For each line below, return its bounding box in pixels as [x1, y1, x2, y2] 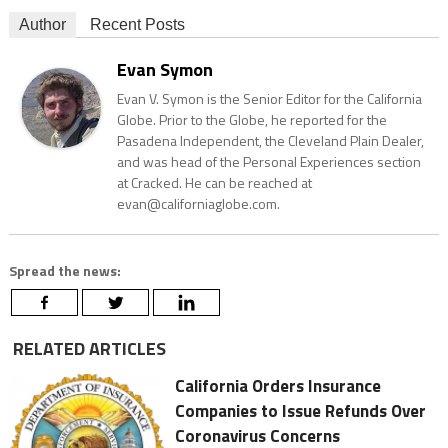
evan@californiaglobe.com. [116, 193, 280, 215]
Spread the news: [8, 260, 121, 282]
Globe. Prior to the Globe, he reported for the [116, 109, 387, 131]
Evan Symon [116, 56, 213, 84]
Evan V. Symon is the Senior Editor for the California [116, 88, 422, 110]
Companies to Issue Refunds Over [175, 398, 427, 425]
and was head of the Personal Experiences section [116, 151, 421, 173]
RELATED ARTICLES [8, 335, 166, 363]
